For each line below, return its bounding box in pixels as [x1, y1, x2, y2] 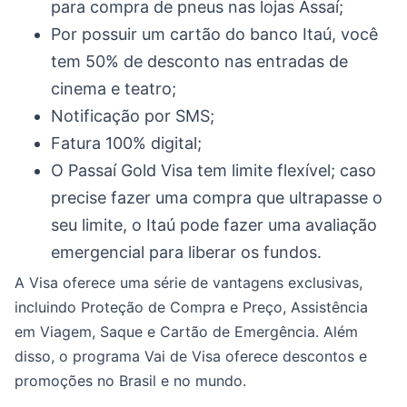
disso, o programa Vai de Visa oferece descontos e [15, 347, 367, 365]
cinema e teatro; [51, 79, 176, 98]
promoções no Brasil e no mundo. [15, 372, 246, 390]
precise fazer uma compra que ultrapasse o [51, 188, 382, 207]
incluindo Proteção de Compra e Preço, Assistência [15, 298, 368, 316]
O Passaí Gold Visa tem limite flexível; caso [51, 161, 376, 180]
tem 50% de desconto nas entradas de [51, 52, 348, 71]
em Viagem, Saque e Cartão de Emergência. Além [15, 323, 358, 341]
